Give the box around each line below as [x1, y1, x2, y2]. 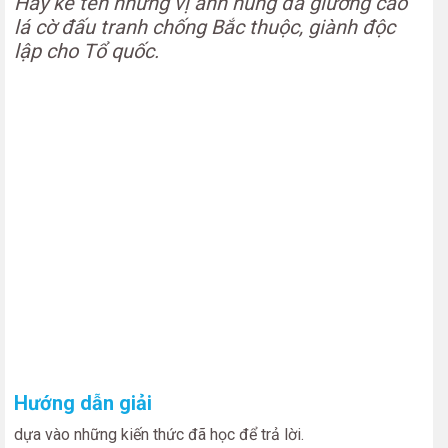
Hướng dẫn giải [14, 391, 152, 415]
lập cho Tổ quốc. [14, 39, 159, 63]
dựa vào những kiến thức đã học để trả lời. [14, 425, 304, 444]
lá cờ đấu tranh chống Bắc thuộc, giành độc [14, 15, 395, 39]
